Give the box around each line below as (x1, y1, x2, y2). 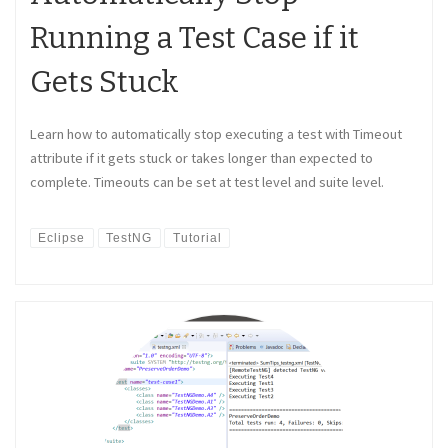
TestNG (106, 230, 153, 245)
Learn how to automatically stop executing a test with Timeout (30, 125, 402, 144)
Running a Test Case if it (30, 20, 359, 57)
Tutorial (172, 230, 222, 245)
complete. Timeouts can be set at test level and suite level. (30, 173, 384, 192)
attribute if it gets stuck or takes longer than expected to (30, 149, 373, 168)
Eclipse (38, 230, 86, 245)
